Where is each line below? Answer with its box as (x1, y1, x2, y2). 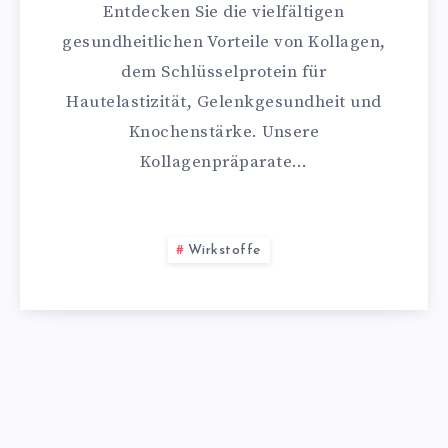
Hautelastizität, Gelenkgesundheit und (66, 91, 382, 113)
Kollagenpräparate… (139, 151, 308, 173)
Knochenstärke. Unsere (128, 121, 320, 143)
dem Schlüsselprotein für (121, 61, 327, 83)
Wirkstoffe (187, 243, 262, 258)
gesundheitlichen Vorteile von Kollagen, (62, 31, 386, 53)
